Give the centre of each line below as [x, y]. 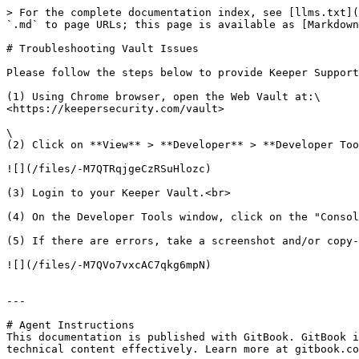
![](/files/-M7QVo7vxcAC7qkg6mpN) [109, 265]
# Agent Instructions [71, 325]
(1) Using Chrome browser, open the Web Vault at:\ [163, 97]
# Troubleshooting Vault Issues [103, 48]
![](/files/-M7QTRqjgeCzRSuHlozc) [109, 169]
